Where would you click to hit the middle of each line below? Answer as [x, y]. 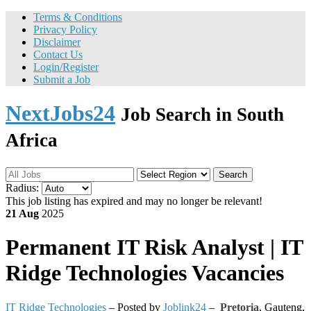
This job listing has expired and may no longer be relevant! [134, 201]
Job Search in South [202, 115]
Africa [32, 141]
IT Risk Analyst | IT [207, 247]
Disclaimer [57, 42]
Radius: [22, 187]
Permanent [58, 247]
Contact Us [58, 54]
